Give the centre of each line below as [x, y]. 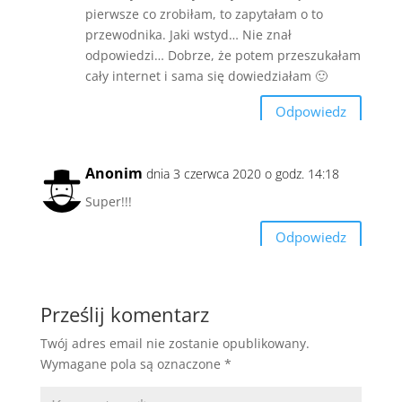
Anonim [114, 173]
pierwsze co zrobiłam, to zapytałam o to [204, 13]
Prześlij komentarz [124, 314]
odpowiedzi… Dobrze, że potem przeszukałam [223, 55]
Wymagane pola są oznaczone [132, 363]
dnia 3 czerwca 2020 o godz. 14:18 [242, 173]
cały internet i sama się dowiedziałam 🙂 [206, 75]
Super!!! [108, 201]
